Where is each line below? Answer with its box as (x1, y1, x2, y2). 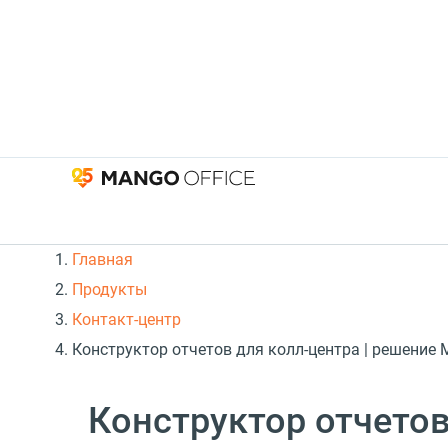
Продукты (72, 280, 147, 300)
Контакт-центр (72, 310, 181, 330)
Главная (72, 250, 133, 270)
